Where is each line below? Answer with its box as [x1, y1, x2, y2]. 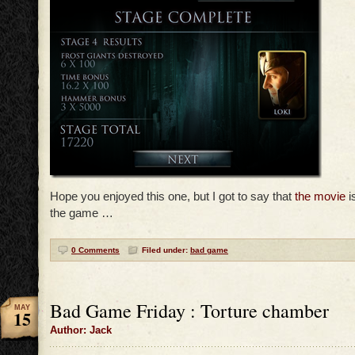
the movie [295, 189, 345, 204]
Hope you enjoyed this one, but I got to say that [50, 189, 295, 204]
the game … [50, 206, 113, 220]
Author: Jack [50, 325, 112, 337]
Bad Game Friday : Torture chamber [50, 298, 329, 324]
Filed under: [142, 246, 190, 255]
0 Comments [71, 246, 120, 255]
